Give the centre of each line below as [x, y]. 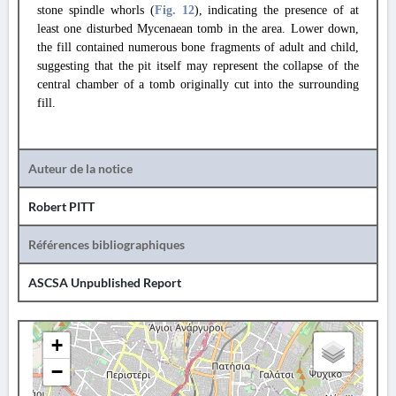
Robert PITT [61, 206]
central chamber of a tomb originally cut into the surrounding [198, 84]
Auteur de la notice [80, 168]
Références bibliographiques [107, 244]
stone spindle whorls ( [96, 10]
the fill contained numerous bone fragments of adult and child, [198, 47]
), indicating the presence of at [277, 10]
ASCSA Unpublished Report [105, 282]
